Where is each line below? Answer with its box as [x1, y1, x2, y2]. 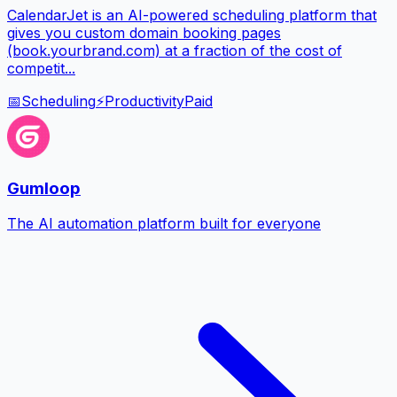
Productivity [105, 91, 184, 110]
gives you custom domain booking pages [7, 23, 281, 42]
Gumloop [7, 177, 81, 198]
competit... [7, 58, 75, 77]
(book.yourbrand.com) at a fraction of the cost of [7, 41, 342, 59]
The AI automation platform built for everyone [7, 214, 321, 233]
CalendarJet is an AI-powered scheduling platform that [7, 5, 377, 24]
